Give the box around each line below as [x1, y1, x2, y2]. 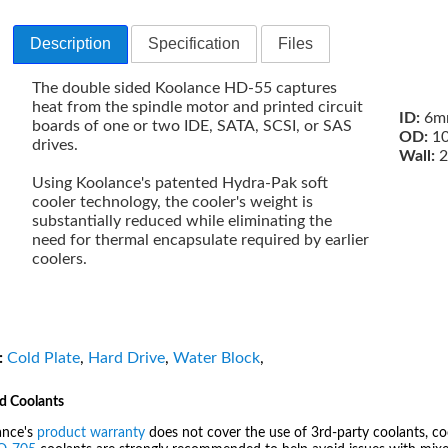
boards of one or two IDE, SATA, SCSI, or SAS [32, 118, 353, 135]
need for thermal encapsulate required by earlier [32, 232, 370, 249]
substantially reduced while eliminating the [32, 213, 333, 230]
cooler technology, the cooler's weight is [32, 194, 314, 211]
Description [30, 35, 112, 53]
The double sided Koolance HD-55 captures [32, 80, 338, 97]
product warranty [37, 425, 145, 440]
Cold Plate [7, 349, 80, 366]
